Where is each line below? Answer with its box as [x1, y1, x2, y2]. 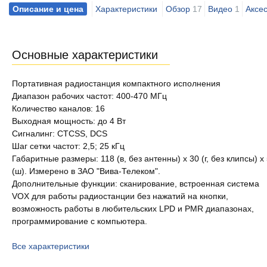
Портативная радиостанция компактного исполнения [12, 79, 221, 88]
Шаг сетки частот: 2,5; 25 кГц [12, 141, 125, 151]
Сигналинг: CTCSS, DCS [12, 129, 107, 138]
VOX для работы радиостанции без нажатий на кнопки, [12, 191, 228, 201]
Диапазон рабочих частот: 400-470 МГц [12, 91, 167, 101]
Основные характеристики [12, 48, 158, 61]
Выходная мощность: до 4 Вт [12, 116, 126, 126]
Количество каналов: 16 [12, 104, 105, 113]
